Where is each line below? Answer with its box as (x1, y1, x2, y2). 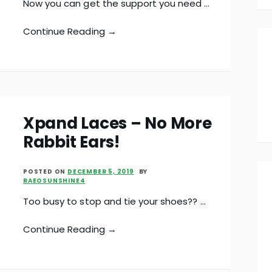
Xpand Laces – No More (23, 112, 212, 135)
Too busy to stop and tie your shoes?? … (23, 195, 206, 208)
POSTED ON (23, 167, 67, 177)
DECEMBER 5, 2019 (67, 167, 134, 177)
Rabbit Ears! (23, 131, 120, 154)
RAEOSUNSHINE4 (23, 176, 86, 186)
